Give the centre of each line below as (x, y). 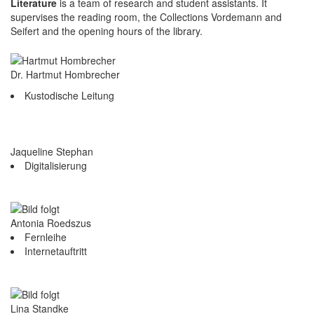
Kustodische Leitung (69, 95)
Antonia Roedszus (51, 223)
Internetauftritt (56, 251)
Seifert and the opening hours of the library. (107, 30)
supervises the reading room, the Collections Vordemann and (146, 16)
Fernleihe (46, 237)
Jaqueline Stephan (52, 151)
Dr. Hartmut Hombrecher (65, 74)
